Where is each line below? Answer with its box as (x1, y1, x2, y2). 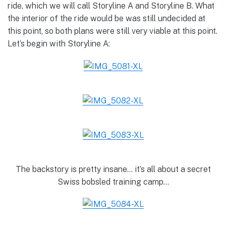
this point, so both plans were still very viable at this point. (8, 26, 217, 36)
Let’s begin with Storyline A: (8, 39, 110, 49)
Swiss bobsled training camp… (57, 177, 169, 187)
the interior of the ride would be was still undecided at (8, 14, 205, 24)
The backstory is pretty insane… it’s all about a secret (15, 164, 211, 175)
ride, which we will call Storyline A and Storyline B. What (8, 1, 214, 11)
